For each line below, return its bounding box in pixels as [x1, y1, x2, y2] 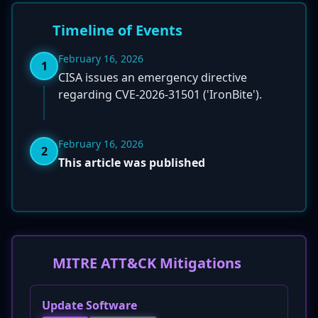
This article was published [58, 155, 205, 170]
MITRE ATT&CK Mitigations [53, 253, 241, 273]
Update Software [42, 297, 137, 313]
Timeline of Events [53, 21, 182, 40]
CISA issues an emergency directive [58, 70, 247, 85]
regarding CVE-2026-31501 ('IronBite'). [58, 87, 262, 102]
